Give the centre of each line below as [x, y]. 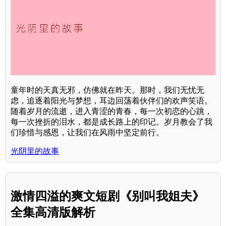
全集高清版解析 [53, 212]
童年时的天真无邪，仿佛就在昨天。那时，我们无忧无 [107, 90]
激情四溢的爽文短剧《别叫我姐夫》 [107, 196]
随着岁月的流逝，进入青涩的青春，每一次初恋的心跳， [111, 111]
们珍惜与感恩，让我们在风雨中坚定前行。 [87, 133]
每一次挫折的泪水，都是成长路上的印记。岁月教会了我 [111, 122]
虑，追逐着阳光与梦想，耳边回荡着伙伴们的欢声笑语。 [111, 101]
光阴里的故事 [35, 151]
